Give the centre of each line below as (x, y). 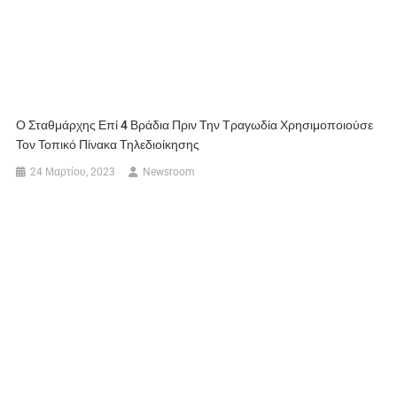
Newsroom (169, 171)
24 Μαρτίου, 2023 (73, 171)
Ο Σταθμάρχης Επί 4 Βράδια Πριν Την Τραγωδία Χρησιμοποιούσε (195, 125)
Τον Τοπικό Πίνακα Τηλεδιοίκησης (108, 144)
